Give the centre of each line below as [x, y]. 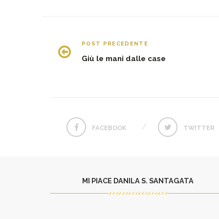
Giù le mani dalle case [124, 58]
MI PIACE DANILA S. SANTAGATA [138, 180]
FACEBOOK [109, 128]
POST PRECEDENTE [115, 43]
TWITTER [199, 128]
